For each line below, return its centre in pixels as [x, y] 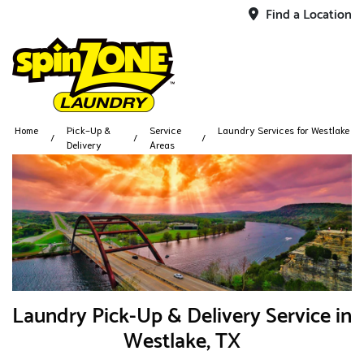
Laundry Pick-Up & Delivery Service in [182, 317]
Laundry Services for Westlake [284, 130]
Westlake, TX [182, 342]
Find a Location [307, 15]
